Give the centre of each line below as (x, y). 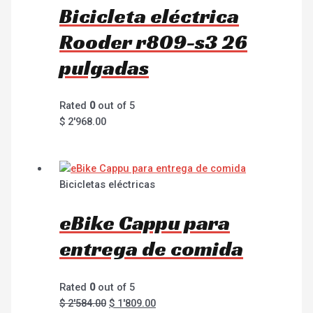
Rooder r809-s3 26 (154, 42)
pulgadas (104, 67)
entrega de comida (152, 249)
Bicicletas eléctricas (108, 185)
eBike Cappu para (145, 223)
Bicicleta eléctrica (150, 16)
